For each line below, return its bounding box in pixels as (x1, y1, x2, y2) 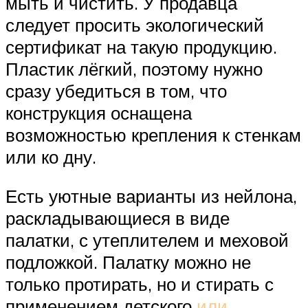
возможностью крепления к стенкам (5, 123, 301, 146)
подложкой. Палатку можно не (5, 251, 251, 274)
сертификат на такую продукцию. (5, 35, 277, 58)
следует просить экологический (5, 13, 264, 36)
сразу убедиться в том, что (5, 79, 227, 102)
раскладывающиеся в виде (5, 207, 230, 230)
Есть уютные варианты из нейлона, (5, 185, 297, 208)
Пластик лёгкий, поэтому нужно (5, 57, 263, 80)
